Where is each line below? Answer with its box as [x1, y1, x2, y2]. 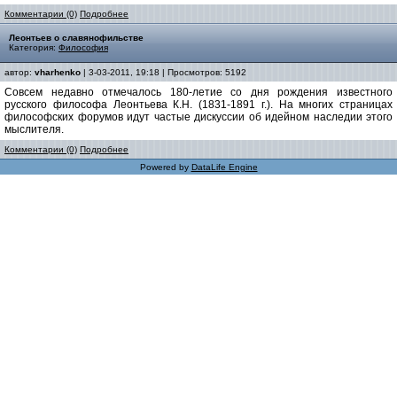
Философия [58, 43, 108, 52]
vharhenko [35, 67, 81, 77]
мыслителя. [4, 123, 64, 136]
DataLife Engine [191, 162, 258, 172]
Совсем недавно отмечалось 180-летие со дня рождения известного [4, 86, 393, 98]
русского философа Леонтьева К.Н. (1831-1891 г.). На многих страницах [4, 98, 393, 111]
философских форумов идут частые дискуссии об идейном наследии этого [4, 111, 393, 123]
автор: [4, 67, 35, 77]
